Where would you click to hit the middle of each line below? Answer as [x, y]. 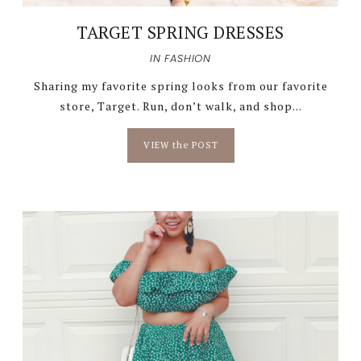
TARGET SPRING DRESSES [180, 32]
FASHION [188, 58]
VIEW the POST [180, 145]
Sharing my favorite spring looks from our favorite [180, 85]
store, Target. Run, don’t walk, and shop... [180, 106]
